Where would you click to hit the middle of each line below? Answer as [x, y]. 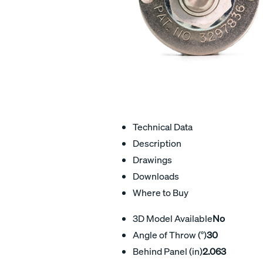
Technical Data [163, 127]
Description [157, 143]
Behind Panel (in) [168, 251]
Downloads [156, 176]
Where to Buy [161, 192]
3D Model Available [173, 218]
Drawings [152, 159]
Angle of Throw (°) [170, 235]
